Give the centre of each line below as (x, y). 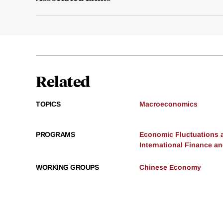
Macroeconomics (168, 104)
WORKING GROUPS (67, 167)
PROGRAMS (55, 135)
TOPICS (48, 104)
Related (63, 81)
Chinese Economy (170, 167)
